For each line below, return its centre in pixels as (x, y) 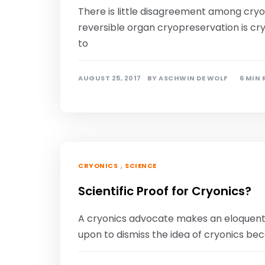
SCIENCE (141, 166)
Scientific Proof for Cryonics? (165, 191)
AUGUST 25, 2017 (110, 78)
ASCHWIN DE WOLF (193, 78)
